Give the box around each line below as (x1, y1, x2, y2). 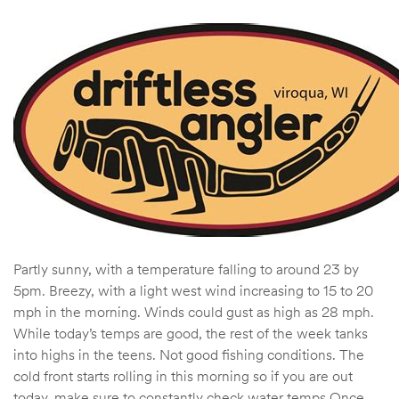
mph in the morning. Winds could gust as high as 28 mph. (13, 302, 374, 321)
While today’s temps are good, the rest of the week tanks (13, 323, 368, 342)
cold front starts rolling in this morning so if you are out (13, 366, 353, 385)
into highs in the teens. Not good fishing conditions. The (13, 345, 364, 363)
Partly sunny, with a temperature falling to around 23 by (13, 259, 359, 278)
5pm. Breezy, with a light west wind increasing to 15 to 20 (13, 281, 373, 299)
